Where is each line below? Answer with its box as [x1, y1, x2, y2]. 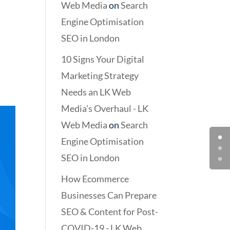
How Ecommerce [61, 173, 129, 184]
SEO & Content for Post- [61, 206, 159, 217]
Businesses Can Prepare [61, 189, 157, 201]
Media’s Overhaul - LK [61, 103, 149, 114]
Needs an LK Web [61, 86, 131, 98]
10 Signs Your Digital [61, 53, 145, 65]
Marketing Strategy [61, 70, 139, 81]
